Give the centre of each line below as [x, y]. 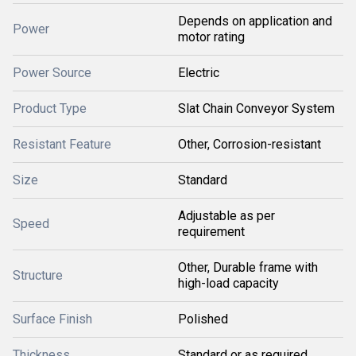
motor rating [211, 37]
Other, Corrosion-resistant [250, 144]
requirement [211, 231]
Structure [38, 275]
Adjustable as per [226, 215]
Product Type [50, 108]
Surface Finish [52, 319]
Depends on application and [255, 21]
